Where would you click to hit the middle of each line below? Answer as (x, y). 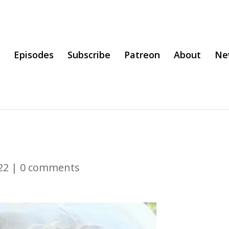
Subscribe (89, 55)
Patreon (142, 55)
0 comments (50, 167)
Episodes (34, 55)
